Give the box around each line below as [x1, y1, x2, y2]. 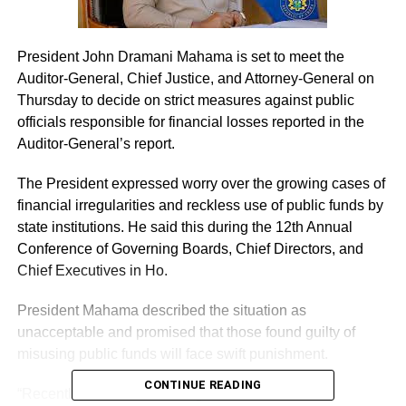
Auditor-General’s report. [16, 136, 175, 151]
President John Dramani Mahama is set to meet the [16, 49, 344, 64]
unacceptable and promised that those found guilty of [16, 324, 355, 340]
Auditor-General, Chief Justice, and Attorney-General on [16, 71, 374, 86]
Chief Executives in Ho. [16, 263, 168, 278]
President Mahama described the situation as [16, 303, 306, 318]
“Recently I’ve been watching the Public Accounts [16, 386, 333, 401]
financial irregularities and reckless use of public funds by [16, 198, 383, 213]
